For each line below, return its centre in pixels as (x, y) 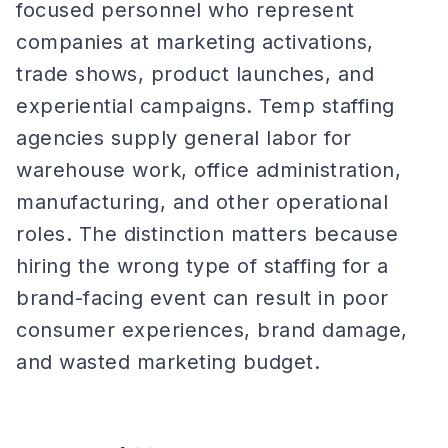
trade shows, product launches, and (195, 74)
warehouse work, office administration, (208, 170)
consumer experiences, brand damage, (212, 330)
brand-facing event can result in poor (202, 298)
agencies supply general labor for (184, 138)
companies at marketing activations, (195, 42)
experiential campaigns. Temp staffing (205, 106)
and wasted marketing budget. (168, 362)
